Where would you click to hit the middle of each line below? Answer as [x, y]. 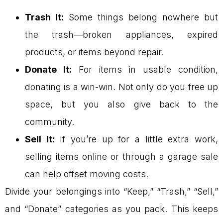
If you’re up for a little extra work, [136, 139]
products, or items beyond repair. [94, 52]
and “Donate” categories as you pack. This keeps [111, 209]
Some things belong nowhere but [141, 17]
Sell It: [40, 139]
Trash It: [44, 17]
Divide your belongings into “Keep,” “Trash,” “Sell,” [111, 191]
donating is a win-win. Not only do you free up [121, 87]
